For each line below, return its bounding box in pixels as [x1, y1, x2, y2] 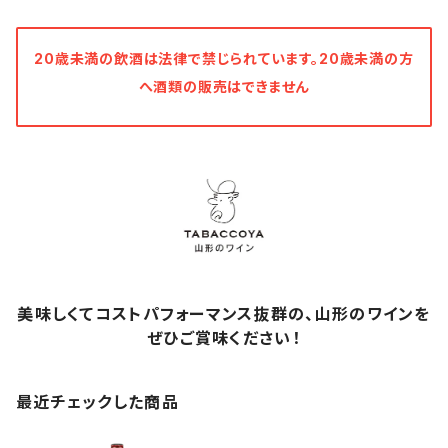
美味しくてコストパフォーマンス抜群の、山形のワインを [17, 304, 431, 325]
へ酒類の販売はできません [138, 78, 310, 95]
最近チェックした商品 [16, 392, 179, 413]
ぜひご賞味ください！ [147, 328, 301, 349]
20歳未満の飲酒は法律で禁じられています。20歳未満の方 [34, 50, 414, 67]
